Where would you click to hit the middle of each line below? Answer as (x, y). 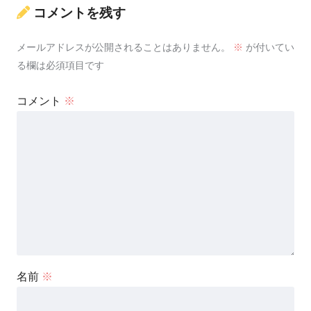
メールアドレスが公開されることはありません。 (124, 48)
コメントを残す (79, 13)
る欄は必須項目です (60, 66)
